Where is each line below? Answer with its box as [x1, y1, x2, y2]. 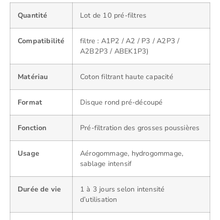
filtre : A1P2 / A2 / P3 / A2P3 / [80, 35, 180, 46]
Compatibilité [18, 35, 65, 46]
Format [18, 97, 43, 107]
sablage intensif [80, 158, 132, 168]
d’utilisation [80, 194, 117, 204]
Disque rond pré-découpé [80, 97, 163, 107]
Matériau [18, 71, 48, 82]
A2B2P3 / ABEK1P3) [80, 46, 149, 56]
